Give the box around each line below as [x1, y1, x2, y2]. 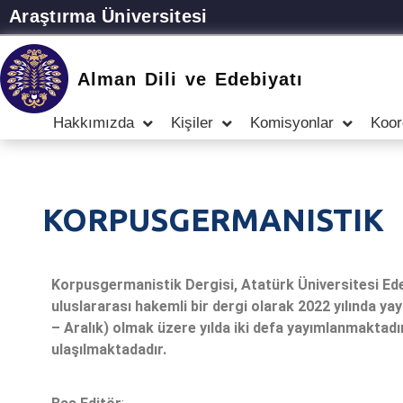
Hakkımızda [53, 114, 134, 131]
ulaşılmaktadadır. [51, 341, 166, 358]
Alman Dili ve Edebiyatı [77, 68, 304, 89]
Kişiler [171, 114, 213, 131]
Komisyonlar [250, 114, 334, 131]
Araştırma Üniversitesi [9, 6, 208, 26]
